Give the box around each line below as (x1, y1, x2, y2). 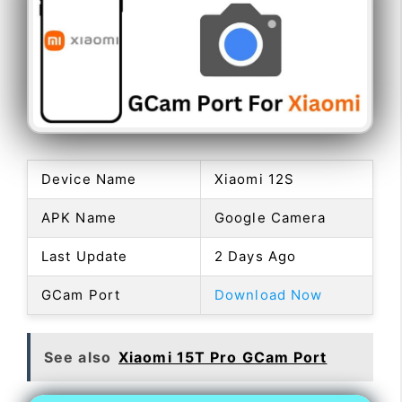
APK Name (41, 208, 117, 226)
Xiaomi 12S (214, 170, 294, 188)
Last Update (41, 247, 128, 265)
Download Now (214, 285, 323, 303)
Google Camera (214, 208, 327, 226)
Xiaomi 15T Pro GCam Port (118, 347, 328, 366)
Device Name (41, 170, 137, 188)
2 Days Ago (214, 247, 296, 265)
